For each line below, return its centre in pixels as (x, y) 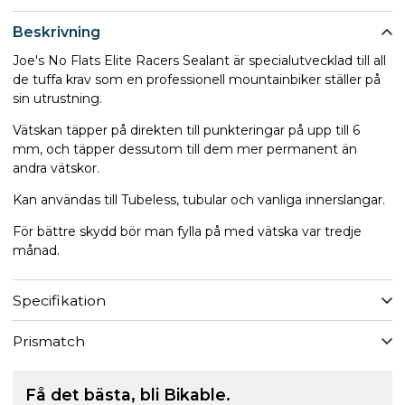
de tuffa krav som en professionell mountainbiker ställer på (197, 80)
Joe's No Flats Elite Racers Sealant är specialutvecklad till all (199, 61)
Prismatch (49, 341)
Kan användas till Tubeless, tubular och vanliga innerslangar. (199, 200)
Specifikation (59, 300)
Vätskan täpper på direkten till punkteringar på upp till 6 (186, 131)
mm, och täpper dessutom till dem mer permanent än (185, 150)
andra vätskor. (56, 169)
